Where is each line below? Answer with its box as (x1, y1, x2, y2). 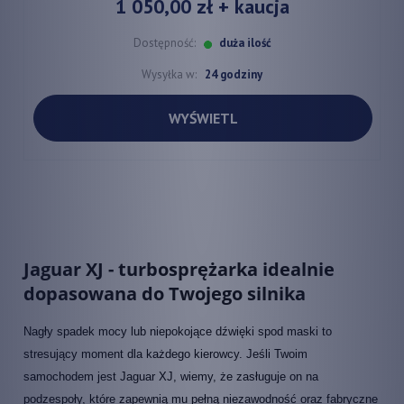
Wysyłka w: (142, 67, 197, 83)
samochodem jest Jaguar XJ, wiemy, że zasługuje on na (23, 369, 318, 383)
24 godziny (205, 67, 262, 83)
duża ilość (216, 35, 271, 51)
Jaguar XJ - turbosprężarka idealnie (23, 256, 335, 281)
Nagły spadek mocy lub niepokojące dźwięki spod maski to (23, 324, 332, 338)
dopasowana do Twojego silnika (23, 280, 306, 306)
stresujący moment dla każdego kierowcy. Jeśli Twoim (23, 346, 308, 361)
